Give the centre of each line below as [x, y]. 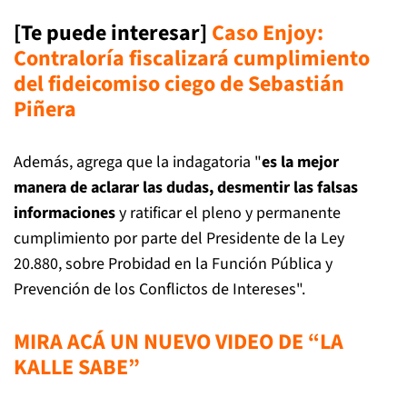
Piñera [47, 109]
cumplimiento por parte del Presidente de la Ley [179, 238]
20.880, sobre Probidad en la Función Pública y [173, 263]
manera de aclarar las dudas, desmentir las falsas [186, 187]
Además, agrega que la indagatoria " [138, 162]
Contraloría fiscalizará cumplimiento [192, 58]
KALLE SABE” [77, 367]
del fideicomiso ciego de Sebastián [179, 84]
